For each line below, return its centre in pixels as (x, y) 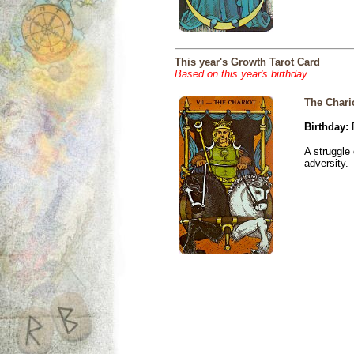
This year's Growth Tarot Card (247, 62)
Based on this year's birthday (241, 74)
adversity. (326, 163)
